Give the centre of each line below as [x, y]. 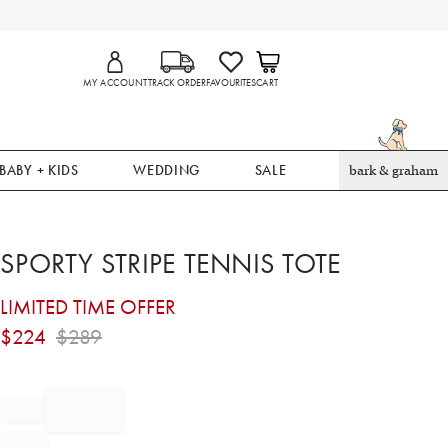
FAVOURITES [230, 83]
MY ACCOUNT [115, 83]
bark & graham [393, 170]
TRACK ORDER [176, 83]
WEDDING [167, 170]
